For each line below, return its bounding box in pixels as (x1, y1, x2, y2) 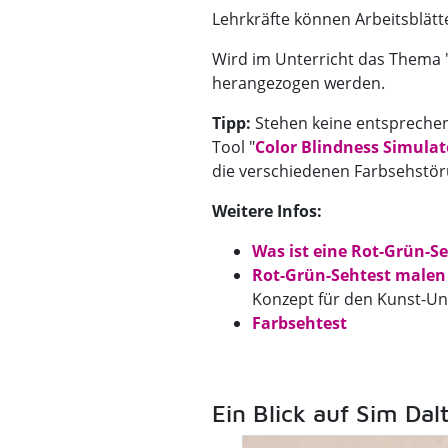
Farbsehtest (251, 312, 347, 334)
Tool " (211, 136, 255, 158)
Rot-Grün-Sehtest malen (251, 264, 446, 286)
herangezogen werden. (211, 72, 385, 94)
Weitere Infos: (211, 200, 322, 222)
